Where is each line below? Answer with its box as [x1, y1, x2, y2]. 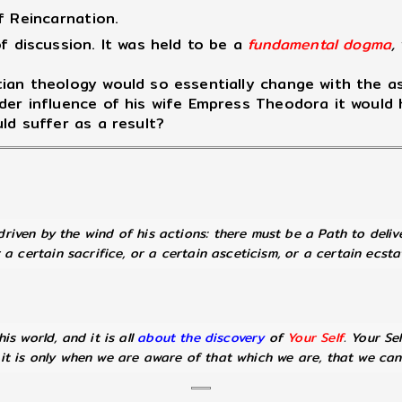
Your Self [287, 328, 344, 348]
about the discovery [137, 328, 265, 348]
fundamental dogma [248, 33, 392, 57]
